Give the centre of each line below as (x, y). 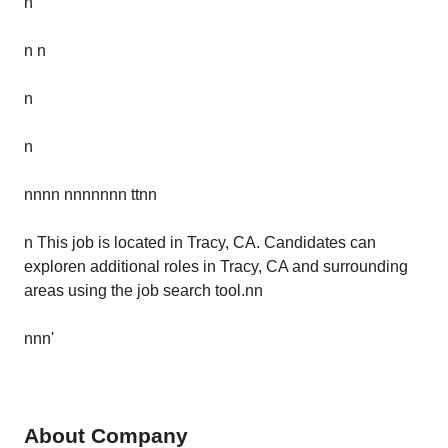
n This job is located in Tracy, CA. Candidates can (200, 242)
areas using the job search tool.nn (143, 290)
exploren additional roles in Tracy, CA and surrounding (216, 266)
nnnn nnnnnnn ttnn (90, 194)
